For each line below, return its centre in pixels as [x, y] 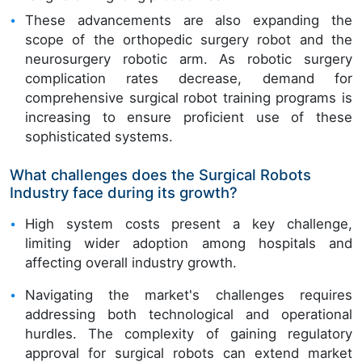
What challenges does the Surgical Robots [160, 175]
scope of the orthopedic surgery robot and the [189, 40]
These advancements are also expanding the [189, 21]
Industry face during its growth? [124, 193]
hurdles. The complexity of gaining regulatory [189, 334]
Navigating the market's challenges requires [189, 295]
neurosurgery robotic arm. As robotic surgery [189, 59]
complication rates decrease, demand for [189, 79]
